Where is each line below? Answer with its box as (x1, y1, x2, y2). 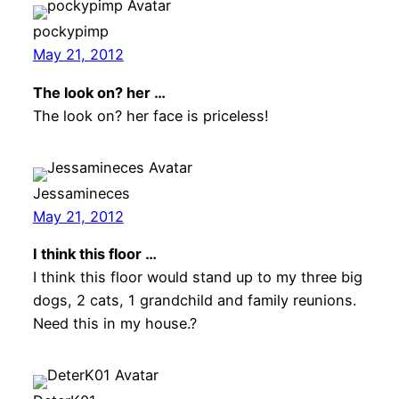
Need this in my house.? (32, 313, 197, 332)
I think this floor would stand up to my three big (32, 267, 362, 286)
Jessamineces (32, 183, 130, 202)
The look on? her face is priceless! (32, 106, 269, 125)
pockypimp (32, 22, 109, 41)
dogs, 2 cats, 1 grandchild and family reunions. (32, 290, 356, 309)
